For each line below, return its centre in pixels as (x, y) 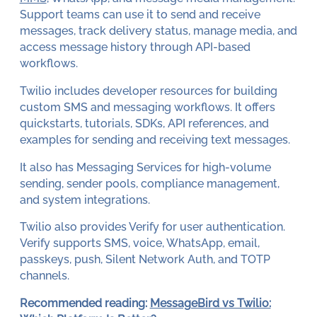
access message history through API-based (135, 47)
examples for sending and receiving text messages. (155, 139)
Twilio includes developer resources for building (148, 91)
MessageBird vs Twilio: (210, 304)
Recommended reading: (85, 304)
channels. (44, 276)
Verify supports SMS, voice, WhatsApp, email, (139, 243)
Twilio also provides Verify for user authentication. (152, 227)
